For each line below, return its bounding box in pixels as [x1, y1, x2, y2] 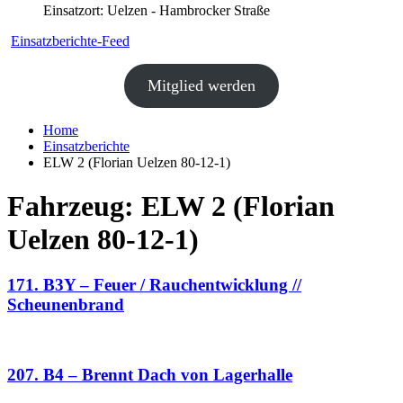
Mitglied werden [148, 76, 255, 94]
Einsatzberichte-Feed [11, 32, 130, 49]
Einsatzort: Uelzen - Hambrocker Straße [43, 2, 270, 18]
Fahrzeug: [7, 189, 141, 222]
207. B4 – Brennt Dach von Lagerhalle [7, 364, 292, 384]
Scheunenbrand [7, 295, 124, 315]
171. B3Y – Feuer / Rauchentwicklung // [7, 275, 301, 295]
